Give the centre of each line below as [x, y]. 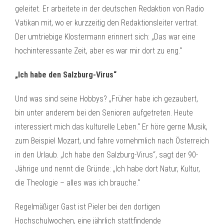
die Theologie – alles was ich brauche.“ [77, 183]
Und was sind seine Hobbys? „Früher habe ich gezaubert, [106, 99]
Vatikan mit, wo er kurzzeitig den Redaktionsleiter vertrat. [106, 23]
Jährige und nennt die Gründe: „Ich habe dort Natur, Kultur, [107, 169]
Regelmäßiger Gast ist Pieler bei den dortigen [87, 207]
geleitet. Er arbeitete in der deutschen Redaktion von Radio [109, 9]
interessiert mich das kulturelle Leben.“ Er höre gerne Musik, [111, 127]
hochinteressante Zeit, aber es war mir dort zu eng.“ [98, 51]
